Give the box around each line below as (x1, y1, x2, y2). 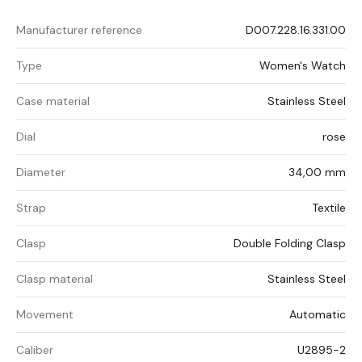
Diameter (16, 165, 65, 180)
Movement (16, 307, 74, 322)
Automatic (289, 307, 346, 322)
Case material (16, 94, 90, 109)
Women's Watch (259, 58, 346, 74)
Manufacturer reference (16, 23, 142, 38)
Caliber (16, 343, 53, 358)
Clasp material (16, 271, 93, 287)
